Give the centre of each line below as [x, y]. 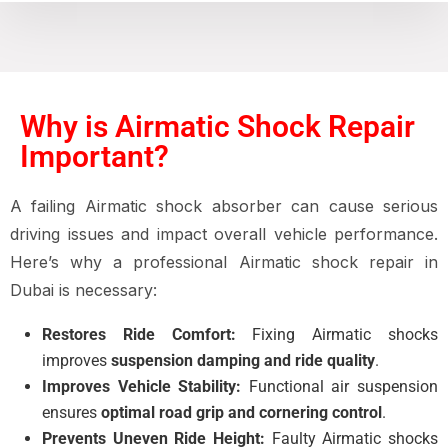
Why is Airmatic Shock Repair [217, 126]
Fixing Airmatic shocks [337, 334]
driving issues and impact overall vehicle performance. [224, 234]
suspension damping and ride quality [243, 360]
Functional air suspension [340, 386]
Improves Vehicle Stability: [142, 386]
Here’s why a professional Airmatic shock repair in [224, 262]
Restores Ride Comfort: [139, 334]
